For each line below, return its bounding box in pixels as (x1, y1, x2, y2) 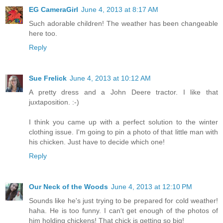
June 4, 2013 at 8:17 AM (81, 5, 158, 13)
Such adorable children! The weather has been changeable (29, 19, 218, 27)
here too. (29, 29, 57, 37)
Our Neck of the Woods (29, 182, 108, 191)
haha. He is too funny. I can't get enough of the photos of (29, 206, 218, 215)
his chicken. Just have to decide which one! (29, 137, 165, 146)
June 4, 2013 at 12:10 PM (111, 182, 192, 191)
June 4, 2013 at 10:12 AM (70, 74, 151, 82)
